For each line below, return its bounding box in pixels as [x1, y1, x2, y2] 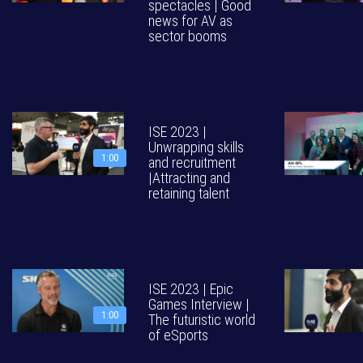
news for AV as [148, 12, 233, 29]
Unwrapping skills [148, 139, 244, 156]
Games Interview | [148, 296, 250, 313]
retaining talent [148, 185, 229, 202]
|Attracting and [148, 169, 230, 186]
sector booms [148, 28, 227, 45]
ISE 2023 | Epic [148, 280, 233, 297]
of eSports [148, 327, 208, 344]
